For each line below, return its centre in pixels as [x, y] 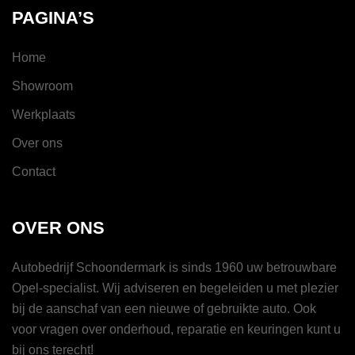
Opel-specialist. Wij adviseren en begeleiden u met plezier [175, 288]
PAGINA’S [53, 17]
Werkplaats [44, 114]
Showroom [42, 86]
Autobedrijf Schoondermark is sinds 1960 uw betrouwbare [174, 267]
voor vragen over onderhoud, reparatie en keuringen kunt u [176, 329]
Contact [34, 171]
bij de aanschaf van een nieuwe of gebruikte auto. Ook [164, 308]
